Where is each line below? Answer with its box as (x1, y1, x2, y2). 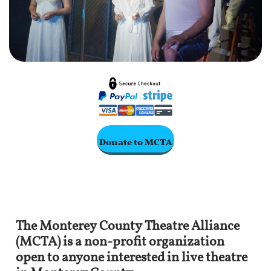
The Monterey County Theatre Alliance (16, 217, 240, 236)
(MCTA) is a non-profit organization (16, 233, 224, 252)
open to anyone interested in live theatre (16, 249, 247, 267)
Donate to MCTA (99, 128, 172, 149)
